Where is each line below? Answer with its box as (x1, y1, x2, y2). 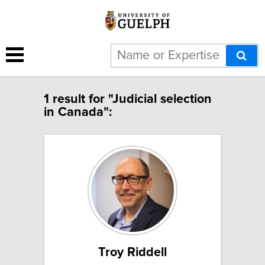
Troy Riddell (98, 245, 167, 259)
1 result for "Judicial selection (44, 92, 212, 106)
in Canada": (44, 105, 112, 119)
